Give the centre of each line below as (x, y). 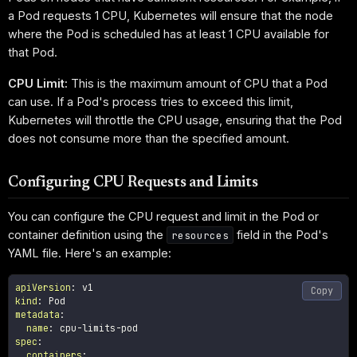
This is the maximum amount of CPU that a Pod (198, 83)
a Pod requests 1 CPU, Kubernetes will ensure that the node (171, 16)
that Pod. (33, 53)
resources (200, 235)
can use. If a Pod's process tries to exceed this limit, (151, 101)
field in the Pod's (281, 234)
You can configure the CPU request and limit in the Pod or (163, 216)
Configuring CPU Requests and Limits (133, 183)
